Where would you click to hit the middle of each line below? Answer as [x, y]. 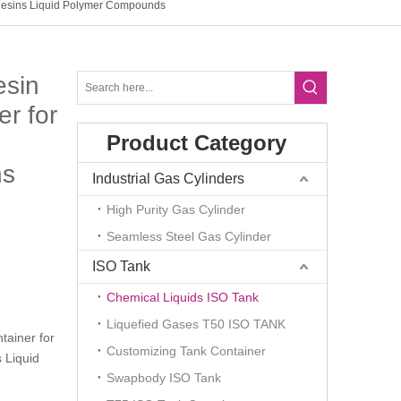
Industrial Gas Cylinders [168, 179]
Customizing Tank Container [186, 351]
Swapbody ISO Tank [164, 378]
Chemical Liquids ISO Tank [183, 297]
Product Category [196, 143]
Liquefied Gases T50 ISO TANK [196, 324]
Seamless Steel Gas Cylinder [189, 236]
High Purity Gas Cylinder [176, 209]
